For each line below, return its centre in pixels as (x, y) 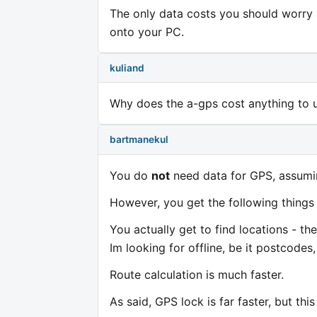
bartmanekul (139, 139)
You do (131, 175)
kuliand (127, 68)
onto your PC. (147, 32)
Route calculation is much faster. (197, 274)
